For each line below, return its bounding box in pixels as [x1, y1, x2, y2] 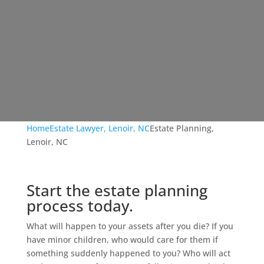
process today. [26, 195, 133, 216]
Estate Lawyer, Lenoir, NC [49, 123, 150, 134]
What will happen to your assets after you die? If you [26, 220, 233, 232]
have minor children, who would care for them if [26, 234, 218, 245]
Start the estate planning [26, 180, 207, 201]
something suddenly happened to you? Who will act [26, 247, 230, 259]
